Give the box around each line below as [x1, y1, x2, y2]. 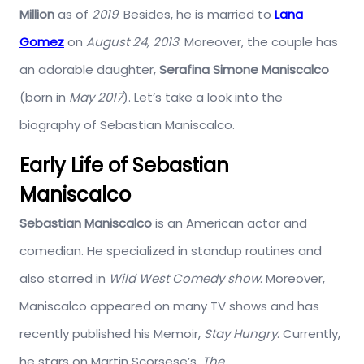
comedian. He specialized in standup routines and [19, 241, 322, 259]
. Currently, [277, 324, 340, 342]
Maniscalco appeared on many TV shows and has [19, 297, 319, 314]
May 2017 [69, 88, 123, 106]
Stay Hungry [204, 324, 277, 342]
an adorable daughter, [19, 60, 159, 78]
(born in [19, 88, 69, 106]
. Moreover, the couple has [179, 32, 338, 50]
